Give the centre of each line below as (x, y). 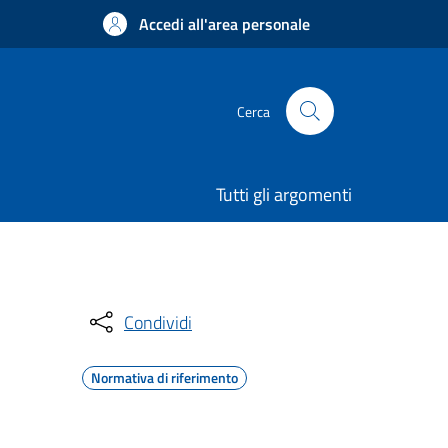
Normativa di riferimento (164, 377)
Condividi (158, 322)
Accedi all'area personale (224, 24)
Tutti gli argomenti (284, 194)
